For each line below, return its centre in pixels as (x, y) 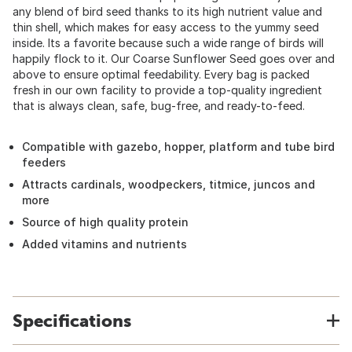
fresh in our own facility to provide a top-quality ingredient (167, 90)
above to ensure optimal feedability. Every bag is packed (161, 74)
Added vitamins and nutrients (104, 244)
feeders (44, 162)
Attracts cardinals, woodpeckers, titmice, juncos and (169, 184)
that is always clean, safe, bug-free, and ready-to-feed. (159, 106)
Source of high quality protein (105, 222)
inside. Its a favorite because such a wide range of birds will (168, 43)
